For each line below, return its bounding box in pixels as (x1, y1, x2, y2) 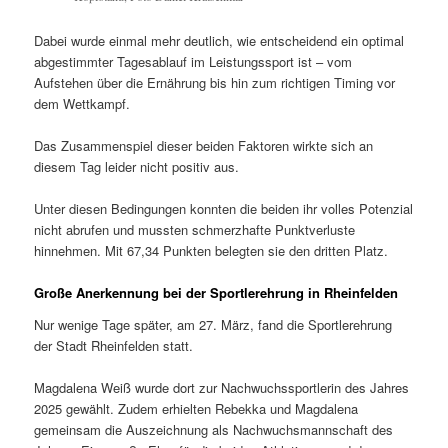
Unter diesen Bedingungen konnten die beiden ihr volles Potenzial (34, 199, 414, 219)
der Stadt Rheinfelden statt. (34, 335, 194, 355)
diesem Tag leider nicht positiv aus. (34, 157, 240, 177)
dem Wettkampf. (34, 94, 131, 114)
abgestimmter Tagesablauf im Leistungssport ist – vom (34, 52, 353, 72)
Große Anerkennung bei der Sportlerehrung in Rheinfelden (34, 283, 399, 303)
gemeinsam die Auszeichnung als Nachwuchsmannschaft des (34, 420, 394, 440)
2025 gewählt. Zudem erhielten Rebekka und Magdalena (34, 399, 359, 419)
